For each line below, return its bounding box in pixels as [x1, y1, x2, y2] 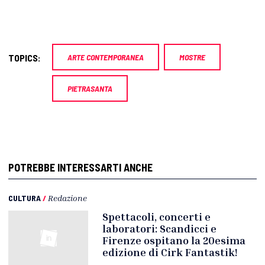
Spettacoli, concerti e [102, 210, 211, 224]
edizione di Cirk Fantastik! [102, 245, 238, 259]
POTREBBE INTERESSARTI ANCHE [8, 161, 153, 174]
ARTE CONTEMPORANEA [67, 52, 144, 63]
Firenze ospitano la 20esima [102, 234, 246, 247]
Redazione [48, 193, 87, 203]
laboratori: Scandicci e [102, 222, 217, 235]
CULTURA [8, 193, 41, 203]
